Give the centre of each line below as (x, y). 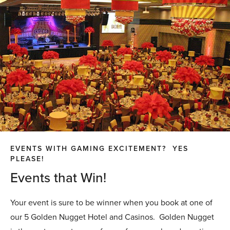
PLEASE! (32, 159)
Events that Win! (62, 177)
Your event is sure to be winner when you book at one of (111, 202)
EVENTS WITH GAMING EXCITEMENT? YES (99, 148)
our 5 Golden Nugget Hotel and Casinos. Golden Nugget (112, 217)
